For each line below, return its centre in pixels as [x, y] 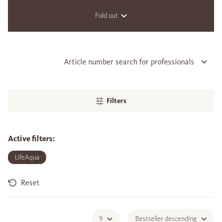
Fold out [107, 16]
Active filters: [31, 139]
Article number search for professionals [129, 62]
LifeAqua [27, 158]
